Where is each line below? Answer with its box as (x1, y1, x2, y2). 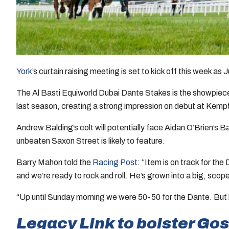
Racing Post (93, 157, 138, 167)
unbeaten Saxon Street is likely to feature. (16, 136, 165, 145)
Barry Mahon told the (16, 157, 93, 167)
